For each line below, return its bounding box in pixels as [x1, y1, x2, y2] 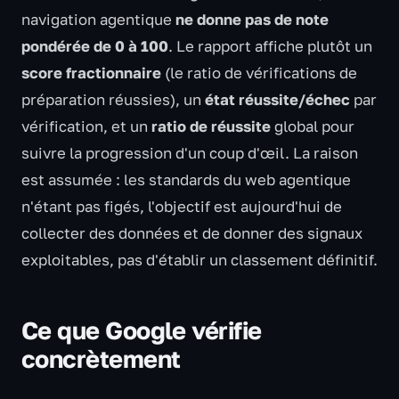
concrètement [21, 344, 181, 373]
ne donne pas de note [175, 11, 329, 28]
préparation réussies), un [21, 91, 205, 109]
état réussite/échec [205, 91, 350, 109]
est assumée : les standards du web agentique [21, 171, 351, 189]
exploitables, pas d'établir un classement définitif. [21, 251, 378, 269]
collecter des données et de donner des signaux [21, 224, 362, 242]
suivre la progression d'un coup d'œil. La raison [21, 144, 358, 162]
